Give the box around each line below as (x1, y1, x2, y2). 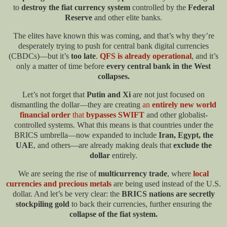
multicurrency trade (98, 169, 167, 178)
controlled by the (130, 3, 188, 12)
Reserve (65, 13, 92, 22)
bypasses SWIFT (86, 110, 144, 119)
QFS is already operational (100, 51, 192, 60)
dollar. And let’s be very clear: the (12, 189, 122, 198)
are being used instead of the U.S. (113, 179, 221, 188)
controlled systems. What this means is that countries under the (14, 120, 213, 129)
